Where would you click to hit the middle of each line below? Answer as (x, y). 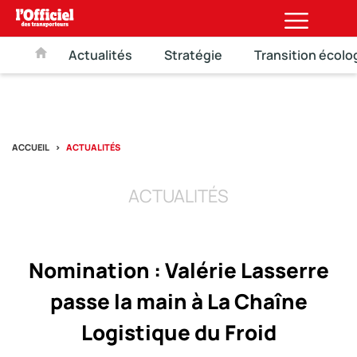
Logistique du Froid (178, 332)
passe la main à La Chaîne (178, 301)
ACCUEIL (31, 147)
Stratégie (193, 55)
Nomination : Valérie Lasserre (178, 270)
